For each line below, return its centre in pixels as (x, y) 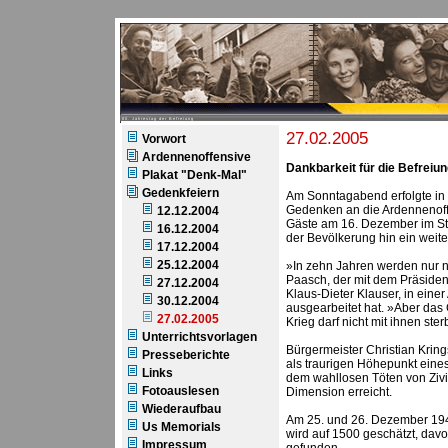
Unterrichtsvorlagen (199, 337)
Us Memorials (181, 427)
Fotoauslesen (180, 391)
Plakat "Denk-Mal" (194, 175)
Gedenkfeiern (180, 193)
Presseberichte (186, 355)
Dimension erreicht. (339, 392)
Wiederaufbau (181, 409)
